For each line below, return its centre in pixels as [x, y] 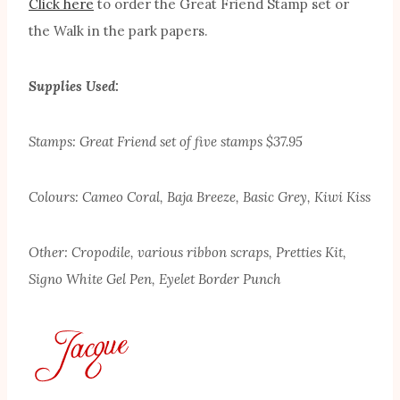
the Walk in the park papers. [118, 31]
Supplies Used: [74, 87]
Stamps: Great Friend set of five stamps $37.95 [166, 142]
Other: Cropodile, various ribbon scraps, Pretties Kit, [187, 253]
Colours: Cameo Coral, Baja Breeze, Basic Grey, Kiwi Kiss [200, 197]
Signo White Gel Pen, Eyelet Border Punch [155, 279]
